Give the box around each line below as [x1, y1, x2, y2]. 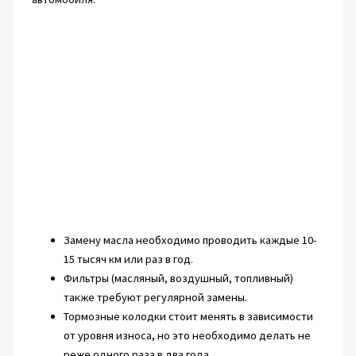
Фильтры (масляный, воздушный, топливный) [63, 270, 293, 285]
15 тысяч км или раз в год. [63, 251, 193, 266]
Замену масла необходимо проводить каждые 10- [63, 232, 317, 247]
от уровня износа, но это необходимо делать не [63, 327, 311, 342]
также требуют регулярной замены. [63, 289, 247, 304]
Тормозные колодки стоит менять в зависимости [63, 308, 313, 323]
